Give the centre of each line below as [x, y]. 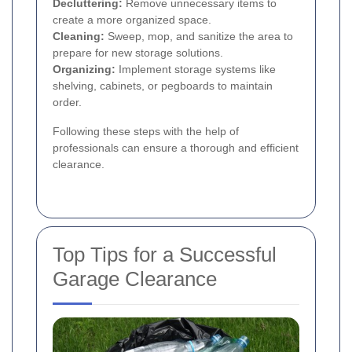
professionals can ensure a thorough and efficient [176, 147]
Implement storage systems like [196, 69]
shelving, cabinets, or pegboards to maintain [163, 85]
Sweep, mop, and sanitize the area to [199, 36]
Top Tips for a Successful [165, 254]
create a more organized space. [132, 19]
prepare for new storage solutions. [138, 52]
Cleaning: [79, 36]
